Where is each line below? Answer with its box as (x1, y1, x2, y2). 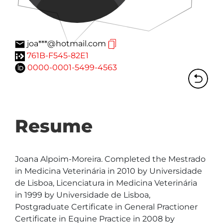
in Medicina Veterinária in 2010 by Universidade (15, 166, 204, 176)
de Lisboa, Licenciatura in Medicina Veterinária (15, 178, 199, 188)
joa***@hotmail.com (25, 39, 108, 48)
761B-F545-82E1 (27, 51, 89, 60)
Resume (15, 115, 93, 137)
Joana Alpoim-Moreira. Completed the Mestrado (15, 154, 208, 164)
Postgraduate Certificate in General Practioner (15, 202, 200, 212)
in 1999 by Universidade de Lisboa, (15, 190, 152, 200)
